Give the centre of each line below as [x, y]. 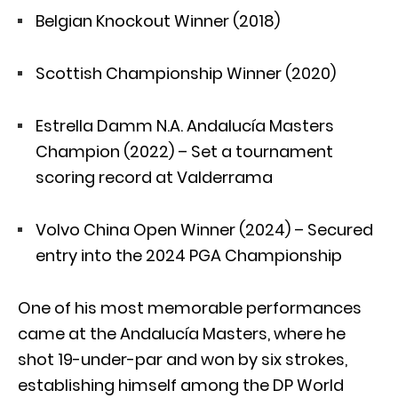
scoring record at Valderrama [154, 177]
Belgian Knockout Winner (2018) [158, 20]
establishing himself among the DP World [181, 385]
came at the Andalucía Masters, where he [182, 333]
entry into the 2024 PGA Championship [189, 255]
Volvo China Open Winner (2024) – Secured [204, 229]
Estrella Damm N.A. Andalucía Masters [185, 125]
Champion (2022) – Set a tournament [184, 151]
